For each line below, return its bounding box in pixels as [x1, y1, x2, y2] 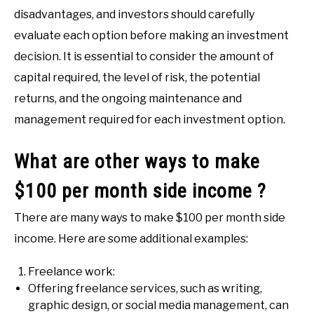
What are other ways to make [14, 149, 260, 173]
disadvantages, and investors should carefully [14, 8, 254, 22]
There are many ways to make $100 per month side [14, 210, 285, 224]
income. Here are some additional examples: [14, 231, 248, 245]
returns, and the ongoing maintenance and [14, 92, 242, 106]
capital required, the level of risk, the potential [14, 71, 260, 85]
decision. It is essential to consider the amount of [14, 50, 274, 64]
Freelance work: [28, 264, 115, 278]
